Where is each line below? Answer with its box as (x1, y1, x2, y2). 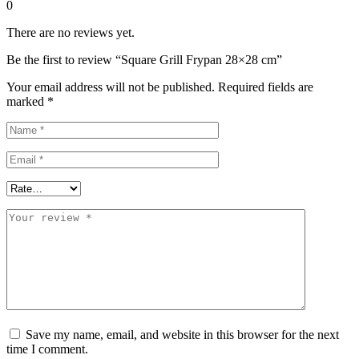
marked (6, 94, 47, 108)
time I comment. (6, 341, 88, 356)
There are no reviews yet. (6, 25, 135, 39)
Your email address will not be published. (6, 79, 215, 94)
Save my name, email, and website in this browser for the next (26, 327, 339, 341)
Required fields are (218, 79, 313, 94)
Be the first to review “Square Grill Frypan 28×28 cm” (6, 52, 282, 67)
